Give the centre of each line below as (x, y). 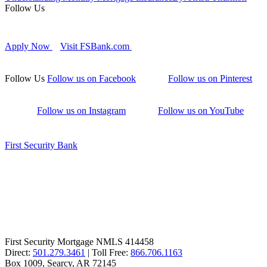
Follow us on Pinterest (210, 79)
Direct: (19, 253)
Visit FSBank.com (96, 46)
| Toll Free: (109, 253)
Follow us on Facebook (91, 79)
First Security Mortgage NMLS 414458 (79, 242)
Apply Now (29, 46)
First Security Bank (41, 145)
